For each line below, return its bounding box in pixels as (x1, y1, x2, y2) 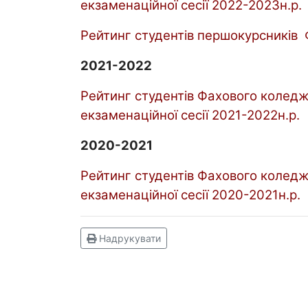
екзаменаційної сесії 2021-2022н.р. (80, 107, 300, 123)
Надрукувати (96, 232, 161, 244)
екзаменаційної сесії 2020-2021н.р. (80, 187, 300, 203)
